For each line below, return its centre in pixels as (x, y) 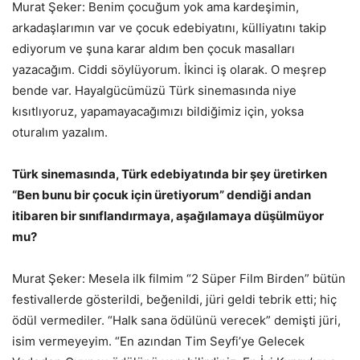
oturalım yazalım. (60, 132)
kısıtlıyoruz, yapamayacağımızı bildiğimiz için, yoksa (158, 111)
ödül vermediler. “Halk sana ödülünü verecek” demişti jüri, (176, 320)
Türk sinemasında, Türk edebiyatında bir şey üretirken (170, 174)
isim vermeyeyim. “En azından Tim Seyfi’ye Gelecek (158, 341)
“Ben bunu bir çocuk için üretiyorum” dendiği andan (162, 194)
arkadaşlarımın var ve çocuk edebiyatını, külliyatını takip (169, 27)
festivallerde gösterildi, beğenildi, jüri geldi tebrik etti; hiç (174, 299)
